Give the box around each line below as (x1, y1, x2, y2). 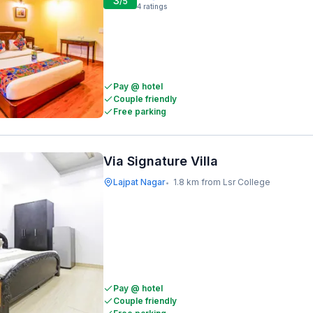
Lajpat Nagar (113, 177, 166, 187)
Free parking (113, 106, 166, 117)
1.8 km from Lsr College (173, 177, 270, 187)
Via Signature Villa (103, 154, 218, 168)
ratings (143, 2, 167, 10)
